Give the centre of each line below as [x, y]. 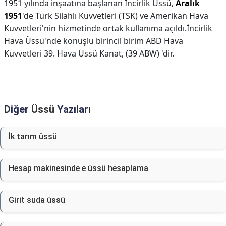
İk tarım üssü [33, 136]
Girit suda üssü [37, 200]
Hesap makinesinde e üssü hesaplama [78, 168]
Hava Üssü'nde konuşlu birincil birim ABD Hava [94, 41]
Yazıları [73, 109]
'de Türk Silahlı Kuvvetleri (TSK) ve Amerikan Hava [115, 16]
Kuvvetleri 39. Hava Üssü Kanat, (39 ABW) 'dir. [89, 53]
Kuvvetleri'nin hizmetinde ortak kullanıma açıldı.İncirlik [108, 28]
